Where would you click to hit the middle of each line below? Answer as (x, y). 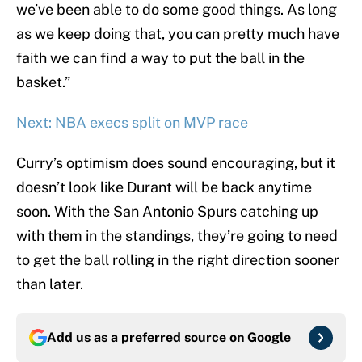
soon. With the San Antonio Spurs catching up (167, 212)
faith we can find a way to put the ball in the (160, 58)
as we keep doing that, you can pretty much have (178, 34)
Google (269, 338)
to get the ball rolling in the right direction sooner (178, 260)
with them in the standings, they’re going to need (177, 236)
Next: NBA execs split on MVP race (132, 123)
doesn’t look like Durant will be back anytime (164, 187)
